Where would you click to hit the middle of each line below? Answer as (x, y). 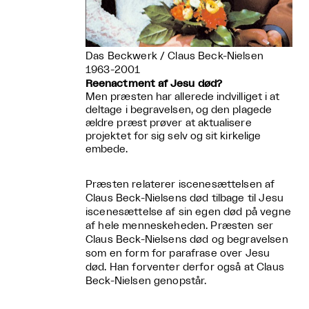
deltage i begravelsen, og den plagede (179, 110)
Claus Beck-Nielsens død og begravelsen (187, 240)
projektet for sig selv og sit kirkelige (173, 137)
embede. (107, 150)
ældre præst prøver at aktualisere (169, 123)
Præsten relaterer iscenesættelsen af (180, 185)
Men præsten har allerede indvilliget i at (183, 97)
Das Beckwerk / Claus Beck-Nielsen (175, 57)
